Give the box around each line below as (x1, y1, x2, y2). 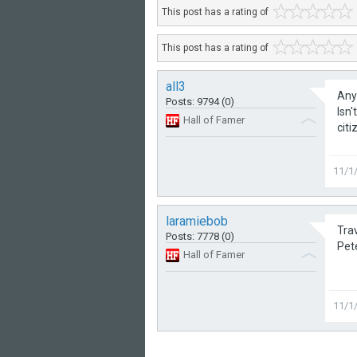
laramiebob (166, 214, 228, 229)
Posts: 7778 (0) (166, 230, 234, 242)
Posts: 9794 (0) (166, 96, 234, 108)
